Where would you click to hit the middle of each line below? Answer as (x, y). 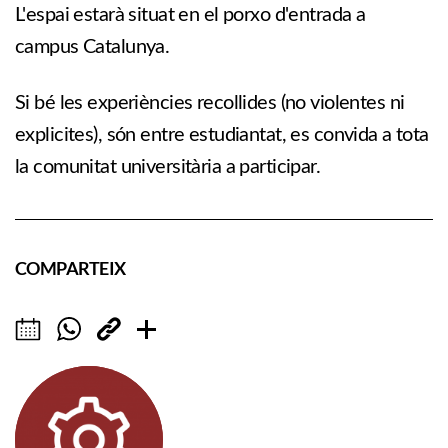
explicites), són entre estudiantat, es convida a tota (222, 135)
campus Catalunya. (92, 47)
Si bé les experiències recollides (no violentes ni (210, 103)
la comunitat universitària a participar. (168, 167)
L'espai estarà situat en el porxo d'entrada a (190, 15)
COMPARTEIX (70, 268)
